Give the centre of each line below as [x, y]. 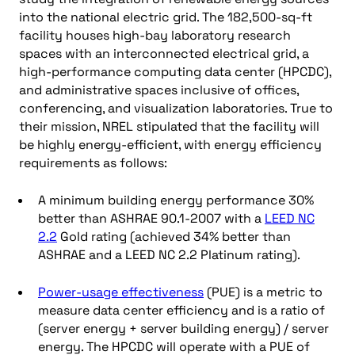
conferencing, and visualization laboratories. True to [176, 108]
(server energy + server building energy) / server [183, 328]
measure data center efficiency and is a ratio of [181, 310]
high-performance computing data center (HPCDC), [175, 72]
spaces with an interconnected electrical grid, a [164, 53]
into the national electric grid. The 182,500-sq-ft [166, 17]
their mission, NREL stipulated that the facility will [169, 126]
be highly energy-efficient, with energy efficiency [170, 145]
